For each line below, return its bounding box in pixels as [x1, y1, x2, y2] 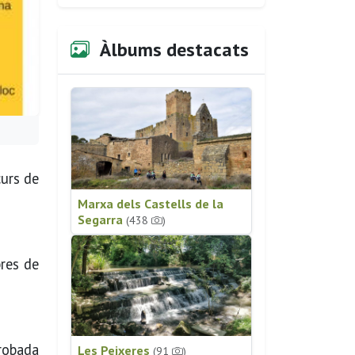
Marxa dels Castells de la [78, 195, 223, 212]
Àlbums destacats [96, 37, 249, 63]
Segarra [78, 211, 126, 227]
